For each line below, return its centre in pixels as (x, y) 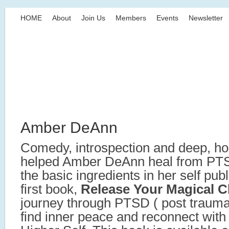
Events (167, 18)
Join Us (93, 18)
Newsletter (206, 18)
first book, (51, 189)
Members (131, 18)
